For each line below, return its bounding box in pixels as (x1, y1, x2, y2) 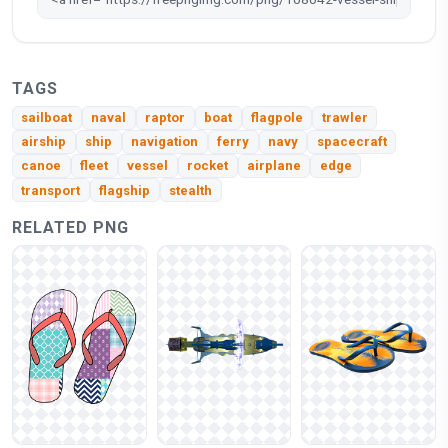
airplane (246, 158, 301, 174)
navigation (131, 134, 199, 150)
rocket (187, 158, 229, 174)
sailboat (21, 110, 73, 126)
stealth (169, 182, 213, 198)
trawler (321, 110, 368, 126)
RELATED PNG (12, 218, 129, 238)
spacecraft (316, 134, 387, 150)
